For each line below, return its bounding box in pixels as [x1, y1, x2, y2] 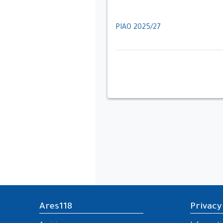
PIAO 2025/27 [115, 24, 161, 32]
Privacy [190, 202, 222, 212]
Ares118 [39, 202, 72, 212]
